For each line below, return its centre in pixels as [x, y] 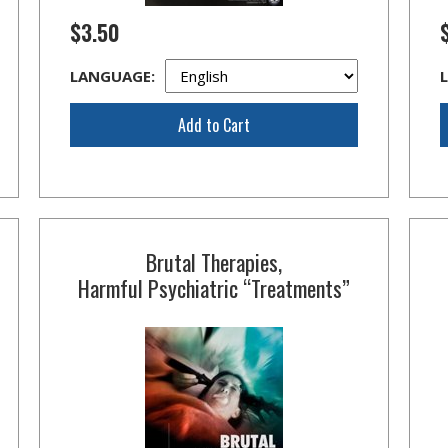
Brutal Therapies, [213, 262]
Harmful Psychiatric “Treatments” [213, 288]
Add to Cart [213, 125]
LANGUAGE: [112, 76]
